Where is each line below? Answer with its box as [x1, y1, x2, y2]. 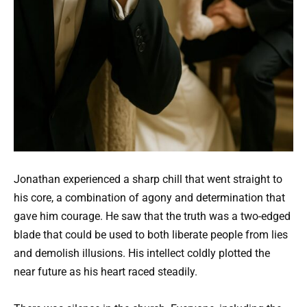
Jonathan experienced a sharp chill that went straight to [14, 173, 282, 186]
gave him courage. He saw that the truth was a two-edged [14, 210, 291, 223]
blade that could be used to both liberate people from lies [14, 228, 288, 241]
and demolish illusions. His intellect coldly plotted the [14, 247, 270, 260]
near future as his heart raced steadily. [14, 265, 197, 278]
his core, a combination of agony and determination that [14, 191, 285, 204]
